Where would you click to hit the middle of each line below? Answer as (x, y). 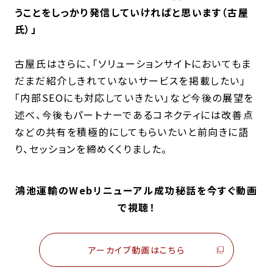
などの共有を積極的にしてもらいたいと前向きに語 (132, 131)
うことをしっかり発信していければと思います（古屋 (132, 12)
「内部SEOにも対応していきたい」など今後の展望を (134, 97)
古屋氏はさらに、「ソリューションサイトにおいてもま (133, 63)
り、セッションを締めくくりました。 (91, 148)
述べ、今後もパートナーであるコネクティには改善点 (134, 114)
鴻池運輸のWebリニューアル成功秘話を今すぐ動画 (136, 190)
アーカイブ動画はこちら (136, 250)
